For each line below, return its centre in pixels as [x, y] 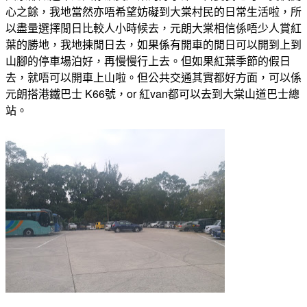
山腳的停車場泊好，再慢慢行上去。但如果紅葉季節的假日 [148, 60]
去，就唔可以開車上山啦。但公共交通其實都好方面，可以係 [153, 77]
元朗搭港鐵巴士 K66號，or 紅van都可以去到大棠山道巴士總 [152, 93]
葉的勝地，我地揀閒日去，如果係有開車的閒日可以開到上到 [153, 44]
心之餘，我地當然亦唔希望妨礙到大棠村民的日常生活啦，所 [153, 11]
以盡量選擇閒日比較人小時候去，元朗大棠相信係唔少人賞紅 [153, 27]
